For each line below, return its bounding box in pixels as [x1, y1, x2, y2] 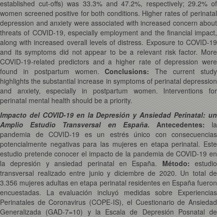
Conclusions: [105, 66, 150, 76]
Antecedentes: [156, 120, 212, 129]
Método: [162, 158, 190, 168]
